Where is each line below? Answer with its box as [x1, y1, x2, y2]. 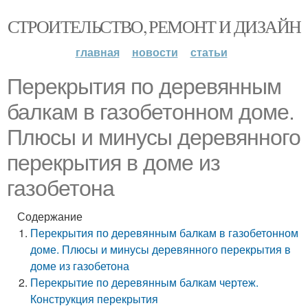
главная [75, 44, 120, 60]
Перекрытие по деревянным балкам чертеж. [30, 274, 259, 290]
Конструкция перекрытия [30, 291, 159, 307]
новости [131, 44, 178, 60]
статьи [190, 44, 228, 60]
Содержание [17, 208, 82, 224]
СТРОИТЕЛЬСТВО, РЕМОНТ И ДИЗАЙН [7, 14, 301, 38]
